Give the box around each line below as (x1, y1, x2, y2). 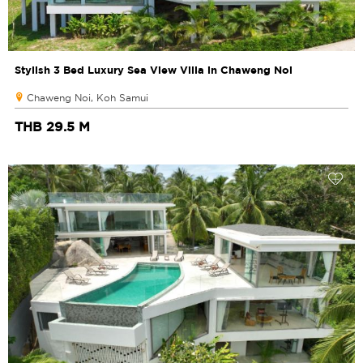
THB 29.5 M (15, 119, 90, 135)
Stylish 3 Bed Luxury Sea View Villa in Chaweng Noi (15, 63, 293, 77)
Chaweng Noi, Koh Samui (27, 92, 148, 104)
